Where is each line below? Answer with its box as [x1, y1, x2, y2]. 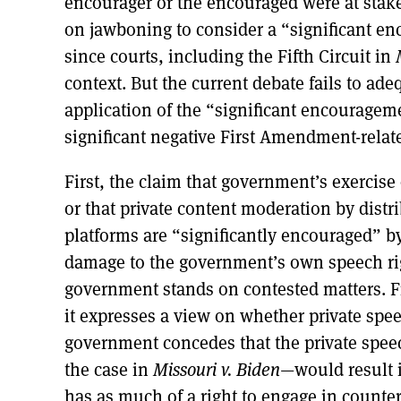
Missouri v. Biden [153, 357, 280, 381]
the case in [64, 357, 153, 381]
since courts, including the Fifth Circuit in [64, 44, 396, 68]
